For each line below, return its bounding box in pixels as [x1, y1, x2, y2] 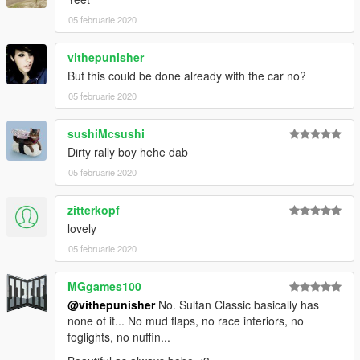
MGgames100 [67, 278, 141, 295]
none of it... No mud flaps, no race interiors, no [67, 313, 304, 329]
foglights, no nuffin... [67, 329, 170, 346]
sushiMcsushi [67, 125, 145, 142]
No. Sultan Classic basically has [155, 297, 319, 313]
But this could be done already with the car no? [67, 67, 306, 84]
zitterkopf [67, 202, 120, 219]
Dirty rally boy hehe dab [67, 144, 188, 161]
